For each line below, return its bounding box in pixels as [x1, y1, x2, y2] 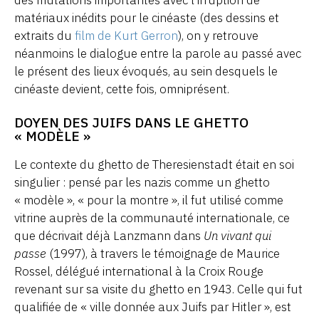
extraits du [14, 28, 75, 44]
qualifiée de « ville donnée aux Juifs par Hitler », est [14, 299, 291, 315]
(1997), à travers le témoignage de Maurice [46, 246, 280, 262]
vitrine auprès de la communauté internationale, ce [14, 210, 290, 226]
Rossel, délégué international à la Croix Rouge [14, 263, 263, 280]
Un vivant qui [204, 228, 271, 244]
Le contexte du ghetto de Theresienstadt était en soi [14, 157, 294, 173]
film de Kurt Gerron [75, 28, 178, 44]
